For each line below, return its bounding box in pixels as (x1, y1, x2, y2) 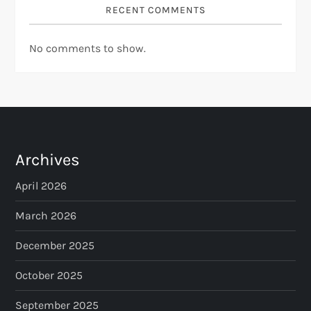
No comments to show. (29, 42, 146, 56)
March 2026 (15, 209, 77, 223)
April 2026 (15, 179, 67, 193)
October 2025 (15, 269, 83, 283)
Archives (15, 150, 81, 170)
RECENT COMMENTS (106, 4, 205, 17)
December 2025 (15, 239, 95, 253)
